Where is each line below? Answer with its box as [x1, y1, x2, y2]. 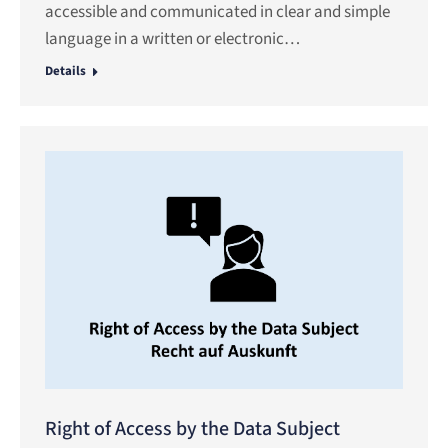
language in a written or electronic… [45, 27, 300, 52]
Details [45, 62, 86, 81]
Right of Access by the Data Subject [45, 414, 340, 443]
